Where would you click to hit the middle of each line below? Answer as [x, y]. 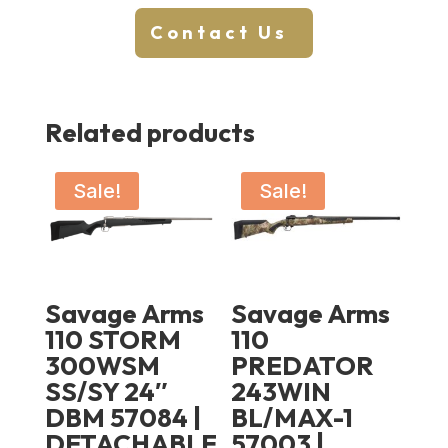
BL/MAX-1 [292, 417]
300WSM [102, 365]
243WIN [281, 391]
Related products [149, 133]
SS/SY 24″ [105, 391]
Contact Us [218, 33]
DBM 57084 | [122, 417]
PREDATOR [303, 365]
